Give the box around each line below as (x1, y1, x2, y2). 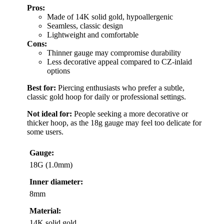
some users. (27, 127, 63, 136)
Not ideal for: (27, 109, 72, 118)
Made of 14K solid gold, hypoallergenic (47, 12, 173, 21)
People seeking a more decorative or (72, 109, 188, 118)
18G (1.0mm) (29, 160, 72, 169)
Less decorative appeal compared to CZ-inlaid (47, 57, 192, 66)
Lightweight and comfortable (47, 30, 138, 39)
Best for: (27, 83, 56, 92)
